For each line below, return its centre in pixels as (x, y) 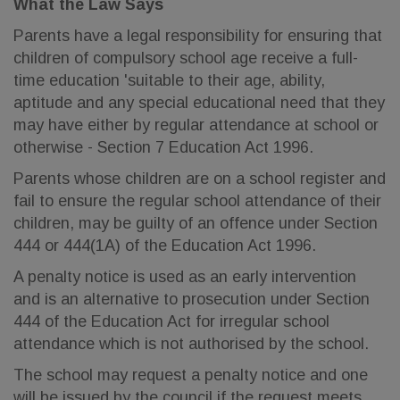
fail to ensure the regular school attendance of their (197, 201)
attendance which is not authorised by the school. (191, 344)
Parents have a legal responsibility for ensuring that (198, 36)
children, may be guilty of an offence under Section (196, 223)
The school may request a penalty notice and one (191, 375)
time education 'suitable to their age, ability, (169, 80)
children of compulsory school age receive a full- (186, 58)
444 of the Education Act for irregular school (171, 321)
